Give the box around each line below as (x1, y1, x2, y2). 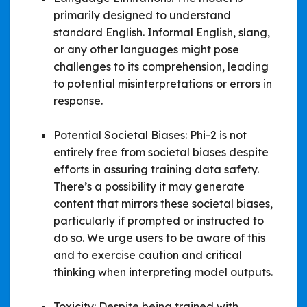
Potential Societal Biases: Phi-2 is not (53, 127, 247, 142)
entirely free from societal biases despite (53, 145, 269, 159)
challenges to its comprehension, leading (53, 59, 269, 73)
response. (53, 93, 103, 108)
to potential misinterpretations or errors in (53, 76, 272, 90)
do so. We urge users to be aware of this (53, 230, 265, 245)
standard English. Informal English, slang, (53, 25, 270, 39)
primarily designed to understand (53, 8, 231, 22)
